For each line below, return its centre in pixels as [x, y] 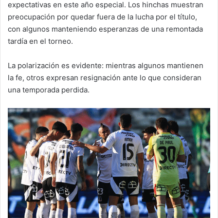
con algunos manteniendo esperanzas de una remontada [105, 29]
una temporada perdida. [49, 90]
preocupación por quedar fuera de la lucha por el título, [102, 17]
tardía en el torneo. [40, 41]
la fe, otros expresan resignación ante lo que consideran [105, 78]
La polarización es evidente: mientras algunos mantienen [106, 65]
